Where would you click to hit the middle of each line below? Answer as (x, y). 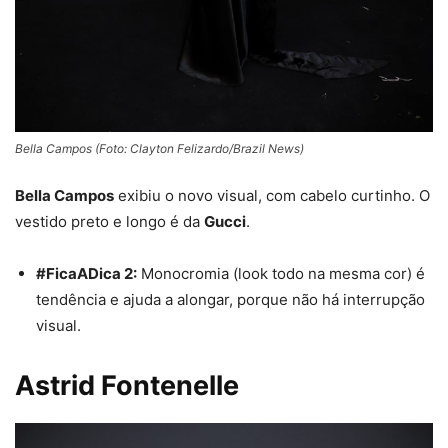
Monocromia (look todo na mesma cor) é (281, 274)
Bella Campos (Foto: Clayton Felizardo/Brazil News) (159, 149)
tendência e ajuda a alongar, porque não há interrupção (230, 300)
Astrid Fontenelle (127, 386)
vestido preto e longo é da (109, 222)
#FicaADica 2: (86, 274)
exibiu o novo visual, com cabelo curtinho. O (272, 196)
